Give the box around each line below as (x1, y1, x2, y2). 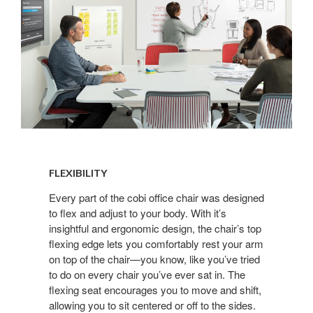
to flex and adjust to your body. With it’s (49, 205, 226, 220)
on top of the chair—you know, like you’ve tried (49, 251, 260, 266)
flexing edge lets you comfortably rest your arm (49, 235, 263, 251)
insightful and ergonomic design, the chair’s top (49, 220, 261, 235)
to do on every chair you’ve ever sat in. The (49, 266, 245, 282)
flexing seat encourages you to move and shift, (49, 282, 261, 297)
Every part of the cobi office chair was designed (49, 189, 264, 205)
